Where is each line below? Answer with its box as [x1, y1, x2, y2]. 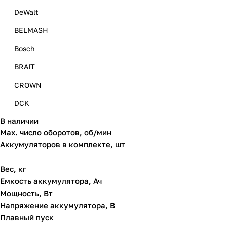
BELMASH [14, 26, 48, 34]
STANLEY [14, 172, 46, 180]
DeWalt [14, 8, 39, 16]
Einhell [14, 117, 38, 126]
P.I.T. [14, 154, 28, 162]
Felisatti [14, 135, 42, 144]
